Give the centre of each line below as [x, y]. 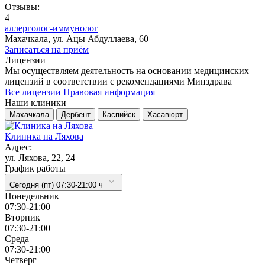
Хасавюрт [165, 114]
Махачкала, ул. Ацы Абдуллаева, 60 [77, 38]
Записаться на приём [47, 49]
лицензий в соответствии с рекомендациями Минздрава [118, 81]
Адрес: [18, 147]
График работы [35, 168]
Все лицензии [33, 92]
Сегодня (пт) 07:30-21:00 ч [56, 185]
